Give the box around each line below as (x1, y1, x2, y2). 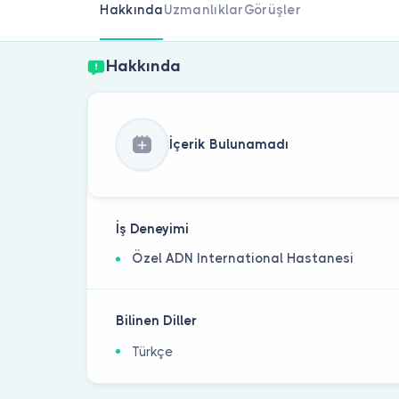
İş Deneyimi (116, 222, 190, 237)
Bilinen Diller (116, 313, 198, 329)
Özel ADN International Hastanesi (132, 251, 354, 266)
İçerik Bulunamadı (168, 136, 289, 151)
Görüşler (243, 2, 301, 17)
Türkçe (132, 345, 174, 360)
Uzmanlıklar (163, 2, 244, 17)
